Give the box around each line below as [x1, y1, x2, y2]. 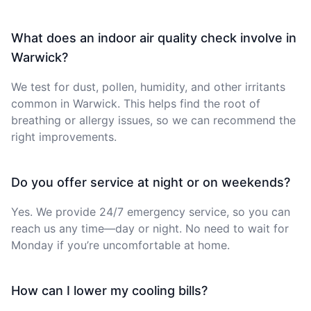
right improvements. [11, 129, 117, 144]
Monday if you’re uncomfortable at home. [11, 237, 230, 252]
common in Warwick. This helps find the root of [11, 96, 260, 110]
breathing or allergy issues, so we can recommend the [11, 112, 296, 127]
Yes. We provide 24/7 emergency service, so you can [11, 204, 290, 219]
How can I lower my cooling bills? [11, 283, 208, 298]
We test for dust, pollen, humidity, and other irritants [11, 79, 285, 94]
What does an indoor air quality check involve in [11, 30, 296, 45]
